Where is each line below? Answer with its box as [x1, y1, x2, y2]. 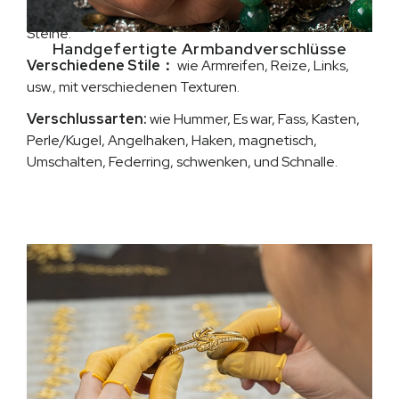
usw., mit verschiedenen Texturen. [27, 77, 240, 96]
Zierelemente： [27, 3, 137, 21]
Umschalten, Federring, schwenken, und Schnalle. [27, 152, 338, 171]
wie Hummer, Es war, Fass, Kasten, [147, 110, 360, 128]
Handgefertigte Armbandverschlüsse [52, 38, 347, 60]
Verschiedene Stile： [27, 56, 175, 75]
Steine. [27, 24, 71, 43]
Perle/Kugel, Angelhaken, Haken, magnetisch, [27, 131, 317, 150]
